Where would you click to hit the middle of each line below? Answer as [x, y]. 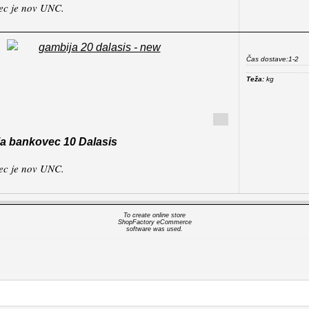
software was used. [154, 229]
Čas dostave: [267, 59]
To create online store [154, 215]
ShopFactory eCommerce [154, 222]
